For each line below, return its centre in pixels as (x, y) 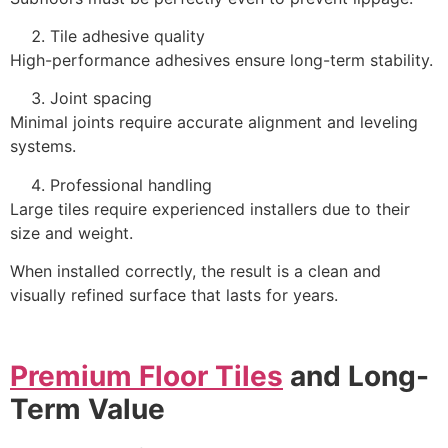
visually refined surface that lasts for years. (174, 295)
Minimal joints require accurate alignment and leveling (214, 122)
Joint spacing (101, 98)
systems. (43, 146)
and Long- (356, 376)
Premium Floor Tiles (146, 376)
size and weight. (71, 232)
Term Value (87, 409)
